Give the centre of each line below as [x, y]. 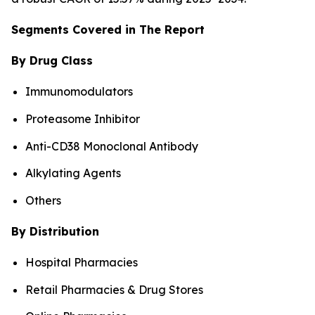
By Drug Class [52, 61]
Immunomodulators [79, 92]
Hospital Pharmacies [82, 262]
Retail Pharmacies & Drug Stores [114, 289]
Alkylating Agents [73, 173]
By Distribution [55, 231]
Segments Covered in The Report [108, 30]
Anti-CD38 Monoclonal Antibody [112, 146]
